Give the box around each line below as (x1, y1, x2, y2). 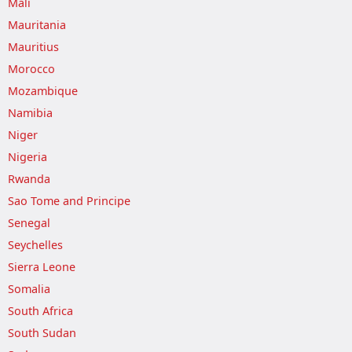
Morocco (8, 61, 55, 76)
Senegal (8, 215, 50, 230)
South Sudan (8, 325, 76, 340)
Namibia (8, 105, 53, 120)
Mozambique (8, 83, 78, 98)
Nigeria (8, 149, 47, 164)
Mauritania (8, 17, 66, 32)
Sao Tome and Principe (8, 193, 130, 208)
